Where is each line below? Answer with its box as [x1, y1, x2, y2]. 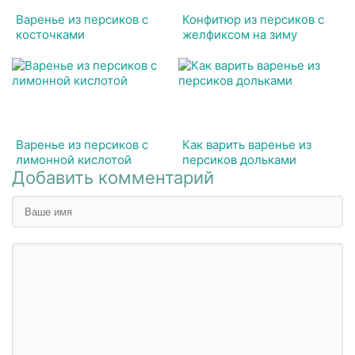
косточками [16, 27, 85, 42]
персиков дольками [182, 152, 297, 167]
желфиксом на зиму [182, 27, 298, 42]
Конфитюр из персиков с [182, 12, 325, 27]
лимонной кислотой [16, 152, 132, 167]
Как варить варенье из [182, 137, 312, 152]
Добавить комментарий [12, 167, 214, 188]
